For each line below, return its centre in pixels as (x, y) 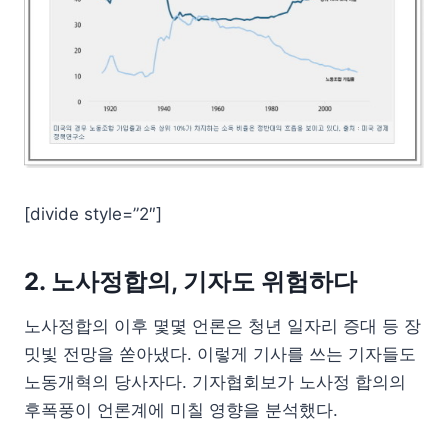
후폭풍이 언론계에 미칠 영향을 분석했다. (181, 409)
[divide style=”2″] (93, 213)
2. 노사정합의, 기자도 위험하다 (190, 281)
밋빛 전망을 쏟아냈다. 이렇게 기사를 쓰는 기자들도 (220, 353)
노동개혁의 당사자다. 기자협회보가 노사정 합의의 (215, 381)
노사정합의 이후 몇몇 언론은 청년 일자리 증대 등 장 (222, 325)
